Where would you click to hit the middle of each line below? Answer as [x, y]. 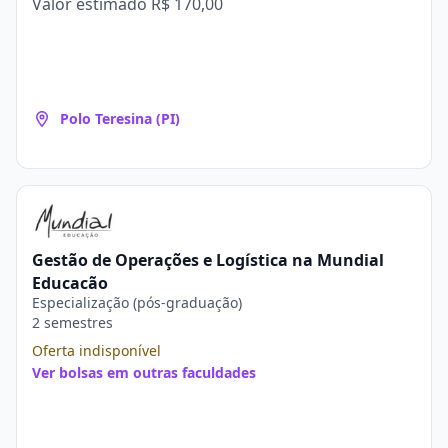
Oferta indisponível [96, 350]
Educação [70, 283]
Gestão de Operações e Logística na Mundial [208, 260]
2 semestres [72, 322]
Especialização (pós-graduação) [137, 302]
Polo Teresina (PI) [120, 118]
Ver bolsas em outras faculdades [144, 372]
